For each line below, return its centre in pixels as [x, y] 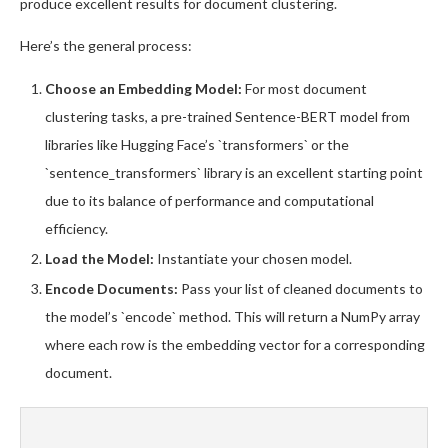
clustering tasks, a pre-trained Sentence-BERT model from [227, 116]
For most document [304, 88]
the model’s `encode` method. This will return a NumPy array [232, 316]
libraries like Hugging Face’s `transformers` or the [197, 144]
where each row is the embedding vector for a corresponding [235, 344]
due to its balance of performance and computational [209, 200]
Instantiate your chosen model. [253, 258]
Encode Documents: [111, 288]
